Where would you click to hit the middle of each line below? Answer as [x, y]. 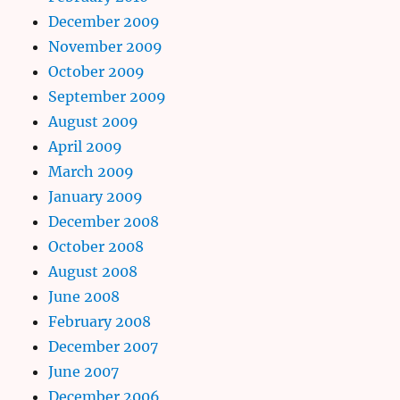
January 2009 [96, 196]
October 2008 [96, 246]
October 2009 [97, 71]
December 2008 [104, 221]
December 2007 [104, 346]
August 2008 [93, 271]
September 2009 [108, 96]
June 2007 [84, 371]
